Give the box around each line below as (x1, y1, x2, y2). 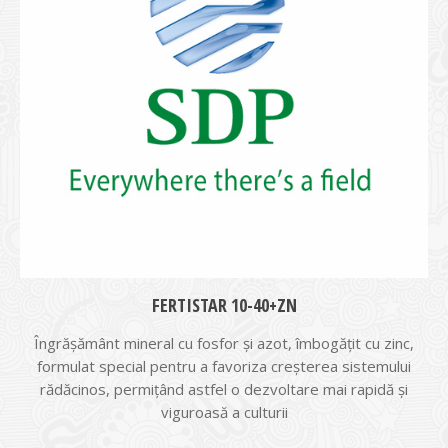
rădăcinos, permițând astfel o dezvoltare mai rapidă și (40, 379, 408, 399)
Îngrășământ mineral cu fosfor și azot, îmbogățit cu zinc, (34, 333, 414, 353)
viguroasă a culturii (160, 402, 288, 422)
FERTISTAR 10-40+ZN (151, 293, 297, 317)
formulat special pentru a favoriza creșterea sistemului (37, 356, 411, 376)
